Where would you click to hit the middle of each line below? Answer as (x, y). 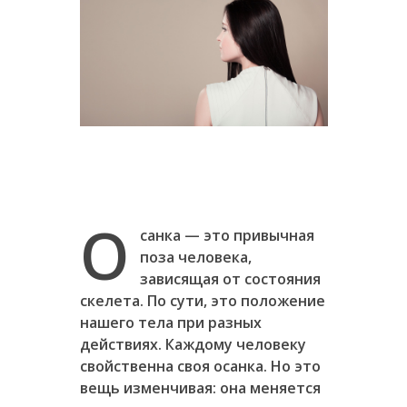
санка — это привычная (227, 235)
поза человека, (195, 257)
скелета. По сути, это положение (202, 300)
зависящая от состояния (230, 278)
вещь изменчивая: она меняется (200, 387)
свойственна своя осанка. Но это (200, 366)
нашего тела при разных (170, 322)
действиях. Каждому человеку (193, 344)
